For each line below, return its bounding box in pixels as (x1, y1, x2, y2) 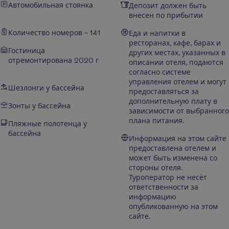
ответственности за (129, 183, 198, 191)
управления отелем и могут (129, 78, 226, 86)
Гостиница (8, 47, 45, 55)
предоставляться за (129, 87, 199, 96)
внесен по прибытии (129, 11, 203, 19)
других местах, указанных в (129, 49, 225, 57)
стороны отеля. (129, 164, 183, 172)
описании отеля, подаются (129, 58, 223, 66)
